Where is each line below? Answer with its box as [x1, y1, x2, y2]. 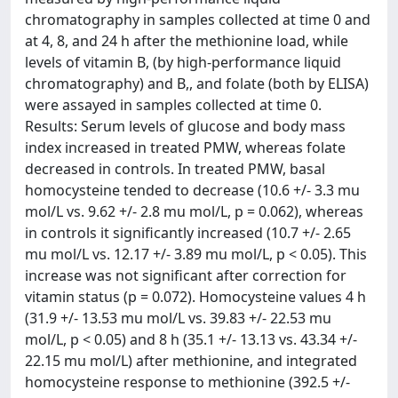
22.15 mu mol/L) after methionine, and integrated [25, 351, 357, 370]
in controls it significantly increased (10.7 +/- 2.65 [25, 223, 351, 243]
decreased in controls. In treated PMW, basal [25, 159, 325, 179]
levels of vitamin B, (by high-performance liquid [25, 52, 341, 72]
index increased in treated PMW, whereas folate [25, 138, 346, 157]
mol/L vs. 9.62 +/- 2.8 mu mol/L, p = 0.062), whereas [25, 202, 363, 221]
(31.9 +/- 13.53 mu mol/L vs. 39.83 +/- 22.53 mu [25, 308, 331, 328]
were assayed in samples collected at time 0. [25, 95, 322, 115]
